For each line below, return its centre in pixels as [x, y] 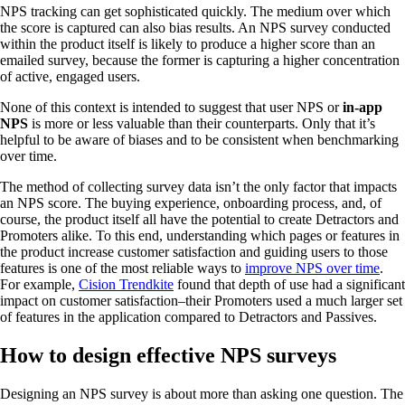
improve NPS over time [312, 268]
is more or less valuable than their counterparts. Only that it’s [202, 124]
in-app [363, 108]
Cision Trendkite [126, 285]
